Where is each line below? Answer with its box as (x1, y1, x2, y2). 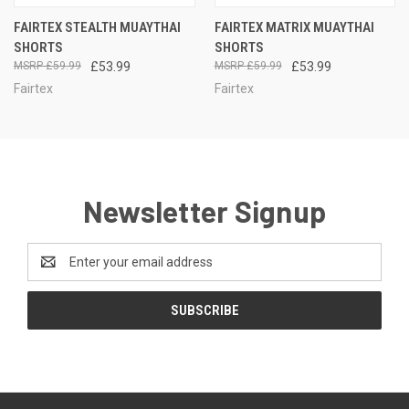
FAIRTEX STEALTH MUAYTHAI (14, 18, 181, 36)
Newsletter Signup (82, 193, 327, 228)
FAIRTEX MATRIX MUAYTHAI (214, 18, 374, 36)
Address (27, 263, 76, 278)
